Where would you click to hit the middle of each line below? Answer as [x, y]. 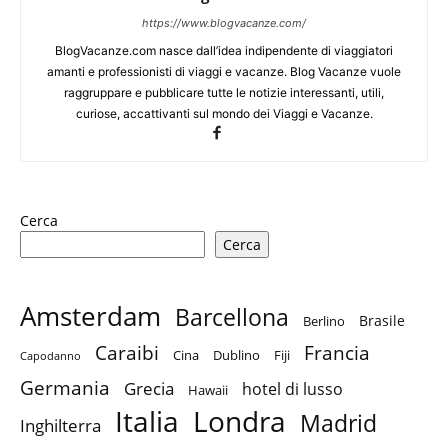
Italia [147, 421]
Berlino [324, 321]
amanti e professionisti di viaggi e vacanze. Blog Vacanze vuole [224, 72]
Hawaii [208, 390]
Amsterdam [90, 316]
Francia [337, 353]
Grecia [149, 389]
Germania [65, 388]
